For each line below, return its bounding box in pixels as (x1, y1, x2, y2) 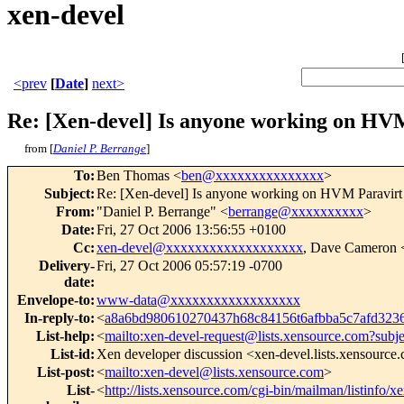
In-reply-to (24, 310, 90, 326)
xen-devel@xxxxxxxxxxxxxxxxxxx (96, 240, 303, 256)
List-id (50, 346, 90, 363)
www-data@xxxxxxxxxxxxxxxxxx (96, 292, 300, 308)
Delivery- (39, 258, 95, 274)
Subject (44, 186, 90, 202)
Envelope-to (17, 292, 90, 308)
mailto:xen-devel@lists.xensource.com (105, 364, 324, 381)
